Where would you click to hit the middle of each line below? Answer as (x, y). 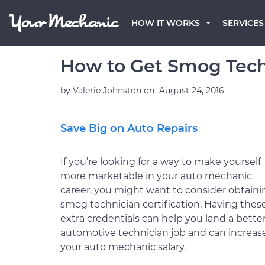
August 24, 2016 (192, 91)
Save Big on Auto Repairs (129, 128)
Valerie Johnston (108, 91)
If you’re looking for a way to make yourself (161, 162)
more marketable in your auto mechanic (156, 176)
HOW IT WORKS (166, 23)
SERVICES (243, 23)
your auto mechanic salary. (123, 247)
